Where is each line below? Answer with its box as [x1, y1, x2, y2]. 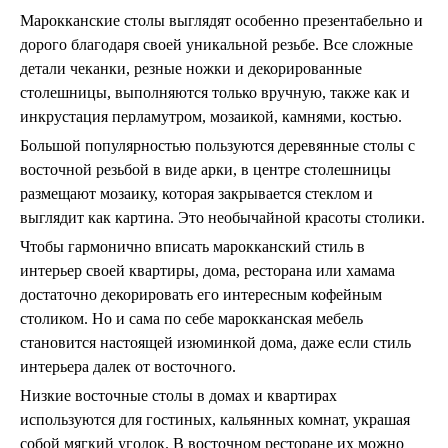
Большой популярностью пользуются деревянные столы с [20, 137, 415, 154]
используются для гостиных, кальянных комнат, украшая [20, 411, 410, 428]
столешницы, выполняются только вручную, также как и [20, 84, 410, 101]
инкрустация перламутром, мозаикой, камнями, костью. [20, 108, 402, 125]
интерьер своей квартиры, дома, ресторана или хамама [20, 262, 395, 279]
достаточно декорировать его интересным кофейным [20, 286, 382, 303]
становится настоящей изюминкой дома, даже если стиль [20, 334, 411, 351]
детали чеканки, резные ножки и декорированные [20, 60, 362, 77]
